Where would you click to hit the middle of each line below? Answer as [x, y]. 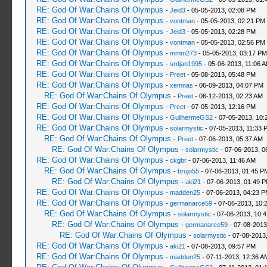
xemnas [181, 85]
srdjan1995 [186, 64]
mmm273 [183, 53]
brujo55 [188, 171]
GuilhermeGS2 [191, 117]
